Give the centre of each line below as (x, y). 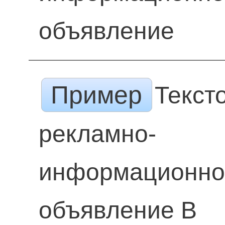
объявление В (118, 210)
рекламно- (97, 134)
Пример (97, 95)
